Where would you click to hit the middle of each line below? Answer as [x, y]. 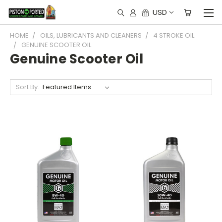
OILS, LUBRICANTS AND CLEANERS [91, 35]
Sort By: [27, 87]
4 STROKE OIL [174, 35]
